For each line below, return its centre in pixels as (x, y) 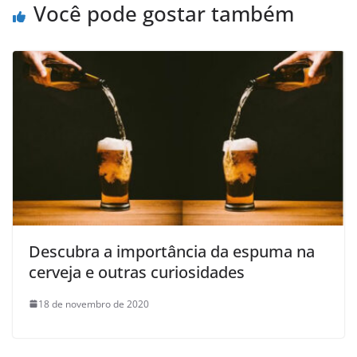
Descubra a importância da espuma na (172, 251)
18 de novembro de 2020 (94, 304)
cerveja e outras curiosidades (137, 272)
